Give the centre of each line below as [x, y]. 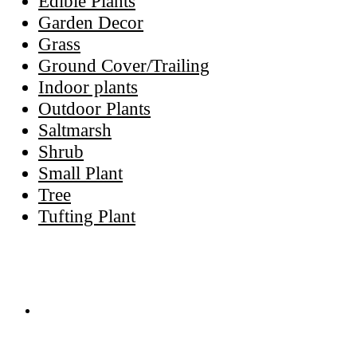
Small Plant [80, 173]
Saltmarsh [75, 130]
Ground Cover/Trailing [124, 65]
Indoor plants [88, 87]
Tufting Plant [87, 216]
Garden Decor [91, 22]
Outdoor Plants [94, 108]
